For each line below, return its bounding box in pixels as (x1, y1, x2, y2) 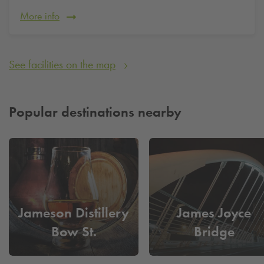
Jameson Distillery (18, 204, 129, 222)
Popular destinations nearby (9, 103, 181, 120)
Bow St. (51, 223, 97, 240)
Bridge (193, 223, 235, 240)
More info (20, 9, 60, 22)
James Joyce (177, 204, 251, 222)
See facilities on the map (9, 57, 115, 71)
